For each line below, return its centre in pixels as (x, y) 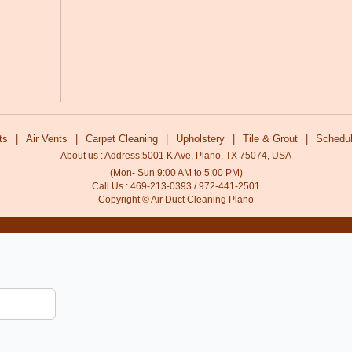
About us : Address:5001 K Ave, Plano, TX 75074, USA (176, 156)
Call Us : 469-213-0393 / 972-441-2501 (176, 186)
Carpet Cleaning (122, 139)
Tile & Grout (270, 139)
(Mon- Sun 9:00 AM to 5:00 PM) (176, 173)
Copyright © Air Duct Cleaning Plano (176, 200)
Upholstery (200, 139)
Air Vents (47, 139)
